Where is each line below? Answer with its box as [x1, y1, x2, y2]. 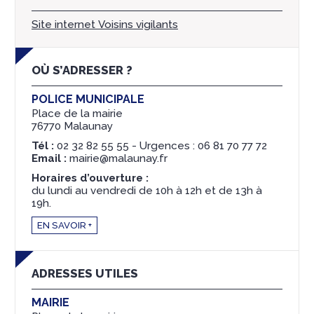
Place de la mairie [32, 107, 123, 121]
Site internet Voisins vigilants [32, 18, 178, 32]
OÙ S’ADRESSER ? [32, 63, 132, 78]
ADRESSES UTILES [32, 266, 138, 281]
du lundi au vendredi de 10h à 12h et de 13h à [32, 184, 262, 198]
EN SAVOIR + [37, 220, 92, 231]
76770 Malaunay [32, 120, 113, 133]
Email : [32, 152, 67, 165]
